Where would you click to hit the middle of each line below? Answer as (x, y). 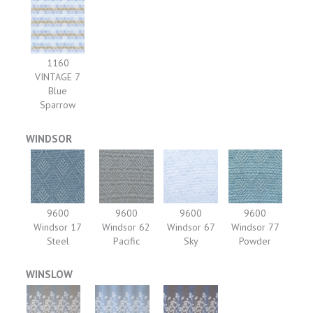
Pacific (126, 241)
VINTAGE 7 (58, 77)
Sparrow (58, 104)
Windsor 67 (191, 227)
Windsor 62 (126, 227)
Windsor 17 (58, 227)
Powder (255, 241)
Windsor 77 (255, 227)
